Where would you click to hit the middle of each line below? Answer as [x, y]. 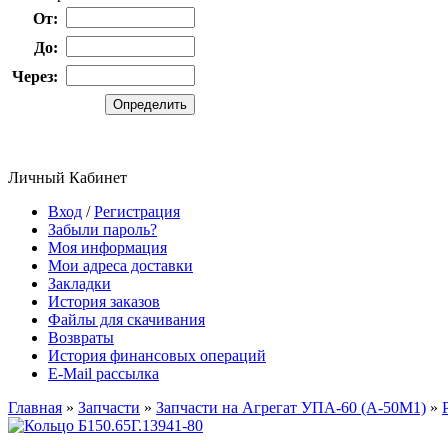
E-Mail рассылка [103, 373]
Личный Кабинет [67, 177]
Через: [35, 76]
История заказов [104, 301]
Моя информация [107, 247]
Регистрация [137, 211]
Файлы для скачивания [126, 319]
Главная [35, 407]
